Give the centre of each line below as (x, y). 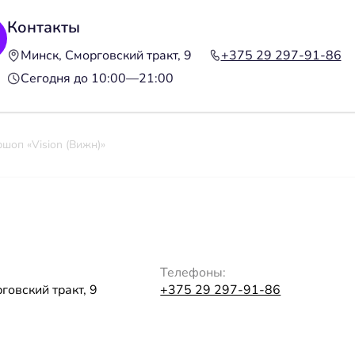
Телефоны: (193, 272)
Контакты (43, 27)
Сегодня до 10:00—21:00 (97, 78)
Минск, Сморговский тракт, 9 (106, 55)
